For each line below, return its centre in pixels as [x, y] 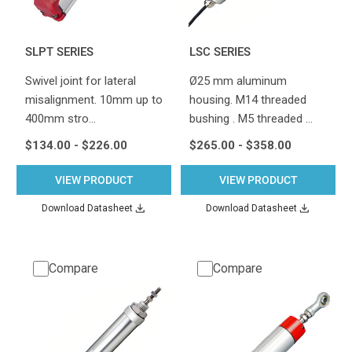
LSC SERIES [220, 51]
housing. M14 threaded [247, 99]
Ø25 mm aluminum [238, 81]
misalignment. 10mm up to [93, 99]
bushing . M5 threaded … [251, 118]
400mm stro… [60, 118]
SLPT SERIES [59, 51]
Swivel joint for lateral [80, 81]
